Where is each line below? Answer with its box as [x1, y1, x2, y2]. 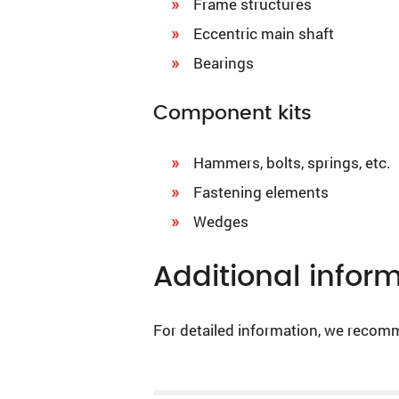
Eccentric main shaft [193, 22, 335, 44]
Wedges [193, 210, 249, 232]
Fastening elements [193, 181, 330, 202]
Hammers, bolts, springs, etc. [193, 151, 392, 173]
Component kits [153, 97, 312, 128]
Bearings [193, 52, 255, 73]
